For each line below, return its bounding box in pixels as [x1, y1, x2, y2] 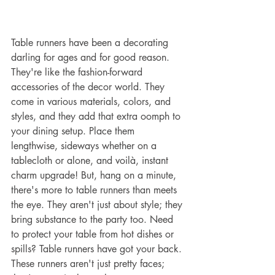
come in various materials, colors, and [11, 95, 174, 108]
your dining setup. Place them [11, 124, 137, 137]
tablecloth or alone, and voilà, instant [11, 153, 171, 167]
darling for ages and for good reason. [11, 50, 172, 64]
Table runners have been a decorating [11, 36, 171, 49]
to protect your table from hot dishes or [11, 227, 177, 241]
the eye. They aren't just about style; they [11, 198, 185, 211]
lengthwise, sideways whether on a [11, 139, 160, 152]
